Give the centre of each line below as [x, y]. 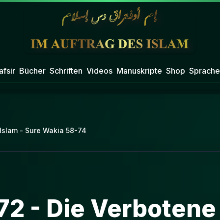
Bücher [32, 71]
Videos [99, 71]
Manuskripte [139, 71]
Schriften [66, 71]
